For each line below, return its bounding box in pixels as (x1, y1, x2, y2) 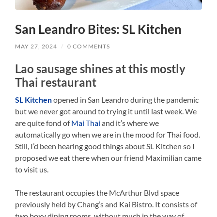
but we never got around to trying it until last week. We (15, 107, 197, 116)
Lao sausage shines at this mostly (15, 62, 186, 76)
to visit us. (15, 165, 49, 174)
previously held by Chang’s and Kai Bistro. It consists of (15, 200, 198, 209)
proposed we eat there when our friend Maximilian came (15, 153, 202, 163)
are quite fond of (15, 118, 72, 128)
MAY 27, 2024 (15, 43, 58, 50)
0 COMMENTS (67, 43, 110, 50)
